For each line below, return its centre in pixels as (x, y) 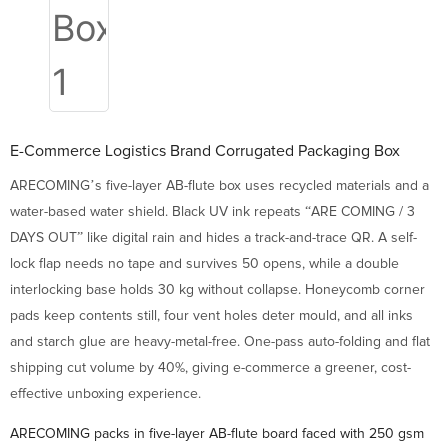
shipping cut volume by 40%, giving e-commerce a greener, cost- (210, 368)
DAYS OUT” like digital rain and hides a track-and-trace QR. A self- (213, 238)
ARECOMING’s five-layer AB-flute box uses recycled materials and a (219, 186)
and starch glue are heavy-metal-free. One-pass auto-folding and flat (220, 342)
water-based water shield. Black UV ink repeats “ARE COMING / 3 (212, 212)
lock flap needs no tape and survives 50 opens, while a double (204, 264)
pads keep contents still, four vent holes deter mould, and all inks (211, 316)
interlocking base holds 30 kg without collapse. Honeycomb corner (217, 290)
